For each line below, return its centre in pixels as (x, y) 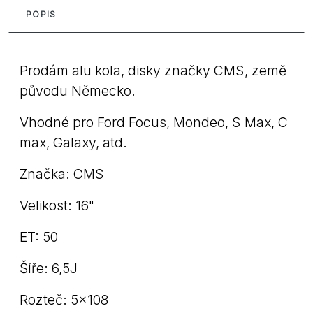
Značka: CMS (62, 174)
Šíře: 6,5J (49, 268)
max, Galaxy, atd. (73, 142)
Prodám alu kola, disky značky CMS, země (153, 70)
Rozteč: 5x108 (64, 299)
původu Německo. (78, 90)
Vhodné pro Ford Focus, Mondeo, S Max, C (154, 122)
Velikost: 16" (57, 205)
